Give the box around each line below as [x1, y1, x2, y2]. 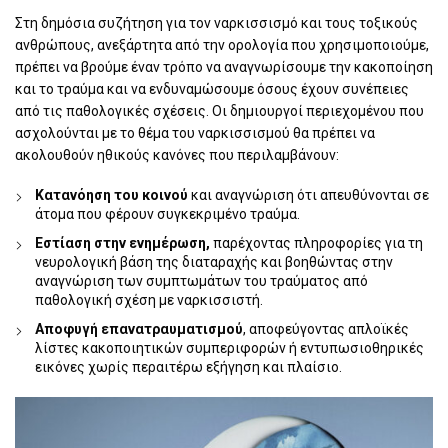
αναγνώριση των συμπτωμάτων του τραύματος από [35, 272, 368, 289]
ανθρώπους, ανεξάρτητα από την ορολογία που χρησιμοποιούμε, [15, 36, 429, 53]
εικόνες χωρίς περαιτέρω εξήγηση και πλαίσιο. [35, 358, 342, 375]
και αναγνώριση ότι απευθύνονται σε [188, 186, 429, 203]
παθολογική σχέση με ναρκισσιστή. [35, 291, 263, 308]
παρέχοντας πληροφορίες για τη [210, 234, 423, 251]
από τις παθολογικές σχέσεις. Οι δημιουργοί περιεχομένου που [15, 102, 424, 119]
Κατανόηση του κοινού [35, 186, 188, 203]
